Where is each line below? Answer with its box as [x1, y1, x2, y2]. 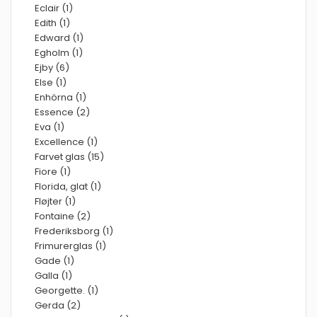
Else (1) [35, 76, 67, 89]
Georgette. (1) [35, 284, 98, 297]
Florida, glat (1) [35, 180, 101, 193]
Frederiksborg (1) [35, 224, 113, 238]
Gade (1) [35, 254, 74, 267]
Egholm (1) [35, 46, 83, 59]
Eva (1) [35, 120, 64, 134]
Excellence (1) [35, 135, 98, 149]
